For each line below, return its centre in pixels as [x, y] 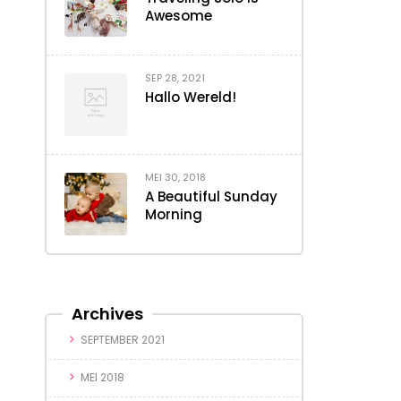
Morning [174, 215]
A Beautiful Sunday [211, 197]
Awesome [179, 16]
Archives [107, 314]
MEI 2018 [102, 378]
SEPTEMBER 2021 [123, 340]
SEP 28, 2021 [175, 78]
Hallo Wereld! [191, 98]
